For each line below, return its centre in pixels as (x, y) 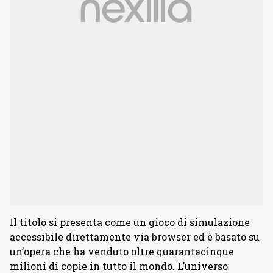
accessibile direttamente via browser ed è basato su (135, 237)
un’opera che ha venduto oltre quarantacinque (122, 252)
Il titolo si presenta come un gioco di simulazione (130, 222)
